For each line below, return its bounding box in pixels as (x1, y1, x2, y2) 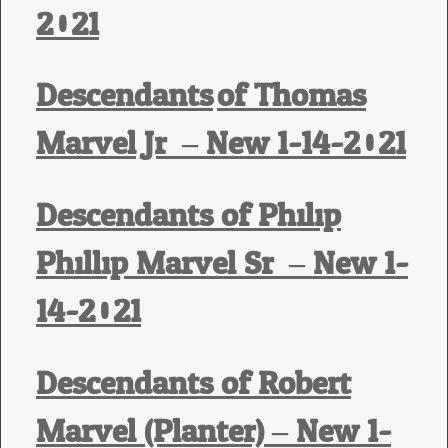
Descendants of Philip (36, 187, 341, 246)
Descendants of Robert (36, 355, 351, 414)
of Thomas (217, 67, 366, 126)
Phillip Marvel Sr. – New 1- (36, 235, 408, 294)
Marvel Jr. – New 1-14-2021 (36, 115, 406, 174)
